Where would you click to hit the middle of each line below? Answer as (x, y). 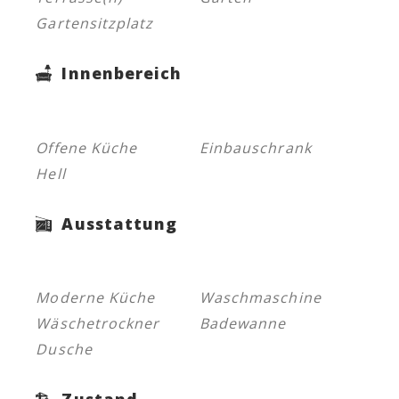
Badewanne (243, 324)
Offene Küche (87, 147)
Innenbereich (119, 73)
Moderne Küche (96, 298)
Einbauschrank (256, 147)
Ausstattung (117, 223)
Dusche (64, 350)
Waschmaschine (261, 298)
